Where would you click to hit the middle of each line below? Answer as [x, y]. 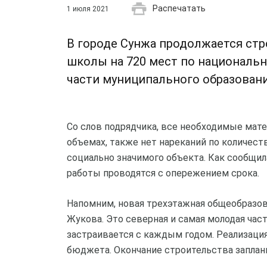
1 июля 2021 [88, 9]
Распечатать [179, 8]
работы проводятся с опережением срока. [163, 173]
